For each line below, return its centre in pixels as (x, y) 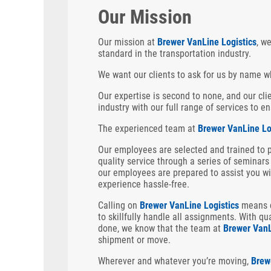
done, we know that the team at (161, 228)
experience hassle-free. (144, 184)
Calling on (119, 205)
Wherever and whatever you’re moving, (175, 261)
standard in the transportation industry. (175, 54)
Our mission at (128, 42)
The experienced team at (148, 129)
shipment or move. (134, 240)
